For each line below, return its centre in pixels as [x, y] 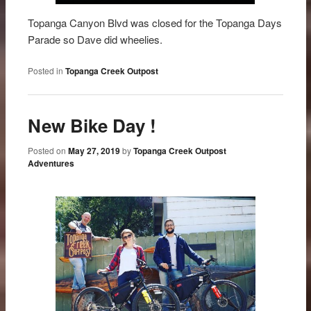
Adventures [51, 163]
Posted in [46, 71]
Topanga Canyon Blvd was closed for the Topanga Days [155, 22]
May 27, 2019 [94, 150]
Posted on [48, 150]
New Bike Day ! [92, 126]
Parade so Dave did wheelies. [100, 39]
